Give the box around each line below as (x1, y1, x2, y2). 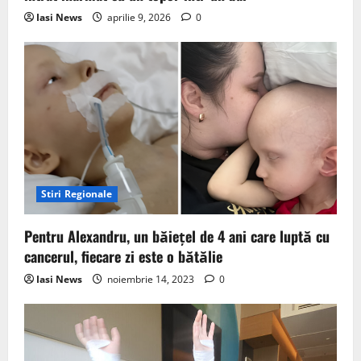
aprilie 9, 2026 (105, 10, 173, 24)
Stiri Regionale (41, 186, 113, 201)
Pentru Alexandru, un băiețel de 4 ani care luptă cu (24, 225, 330, 247)
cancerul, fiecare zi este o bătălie (24, 245, 222, 267)
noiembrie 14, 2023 (105, 272, 197, 286)
